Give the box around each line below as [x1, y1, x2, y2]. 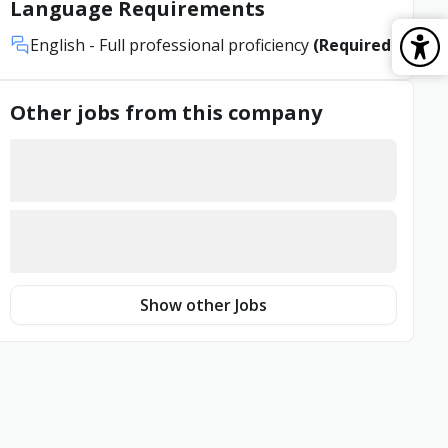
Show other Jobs [139, 294, 267, 316]
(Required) [312, 34, 397, 56]
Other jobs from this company [9, 99, 322, 126]
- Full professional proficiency [84, 34, 313, 56]
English [29, 34, 85, 56]
